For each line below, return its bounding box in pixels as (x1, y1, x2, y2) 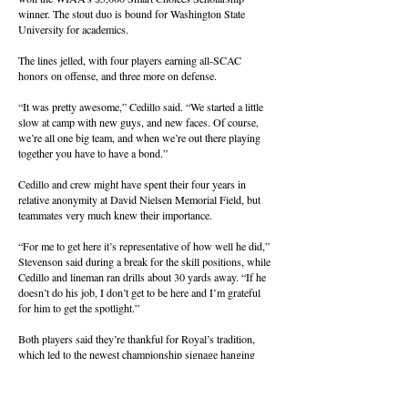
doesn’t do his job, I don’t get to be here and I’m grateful (18, 285, 260, 300)
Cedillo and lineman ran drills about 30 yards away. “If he (18, 270, 266, 284)
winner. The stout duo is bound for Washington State (18, 6, 245, 21)
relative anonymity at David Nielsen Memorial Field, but (18, 192, 260, 207)
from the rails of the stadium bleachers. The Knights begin (18, 362, 268, 377)
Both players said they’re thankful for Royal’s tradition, (18, 331, 255, 346)
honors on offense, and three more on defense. (18, 68, 217, 83)
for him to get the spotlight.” (18, 301, 139, 315)
